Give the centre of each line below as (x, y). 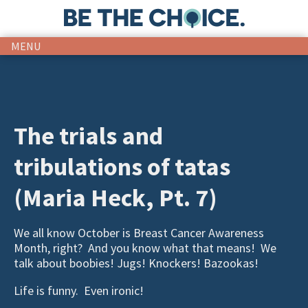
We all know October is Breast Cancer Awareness (139, 232)
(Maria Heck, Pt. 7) (115, 197)
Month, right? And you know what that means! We (145, 247)
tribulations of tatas (122, 166)
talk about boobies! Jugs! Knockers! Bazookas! (136, 263)
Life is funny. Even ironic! (79, 290)
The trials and (88, 135)
